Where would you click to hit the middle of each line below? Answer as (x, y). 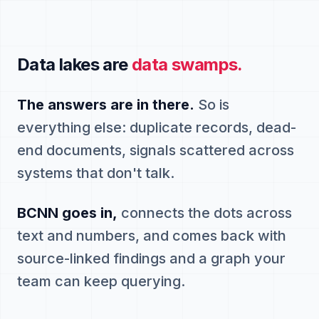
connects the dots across (205, 213)
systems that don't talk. (96, 173)
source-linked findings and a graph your (151, 258)
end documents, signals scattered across (156, 150)
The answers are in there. (106, 105)
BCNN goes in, (67, 213)
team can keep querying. (101, 281)
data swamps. (187, 64)
